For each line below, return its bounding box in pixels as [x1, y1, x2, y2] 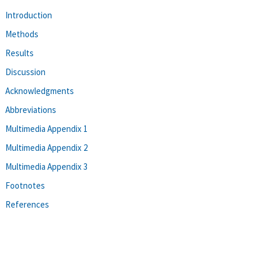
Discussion [5, 66, 46, 77]
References [5, 198, 49, 210]
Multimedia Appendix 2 [5, 141, 88, 153]
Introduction [5, 9, 52, 21]
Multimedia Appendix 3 [5, 160, 88, 172]
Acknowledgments [5, 85, 74, 96]
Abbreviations [5, 104, 56, 115]
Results [5, 47, 34, 59]
